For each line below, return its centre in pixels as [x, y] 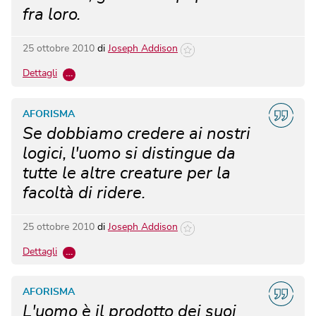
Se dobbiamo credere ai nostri [136, 134]
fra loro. [51, 14]
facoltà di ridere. [84, 193]
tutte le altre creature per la [127, 173]
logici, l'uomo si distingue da [129, 153]
